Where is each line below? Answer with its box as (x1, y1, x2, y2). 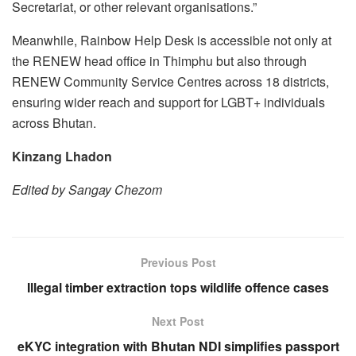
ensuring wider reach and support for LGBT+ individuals (12, 93, 325, 112)
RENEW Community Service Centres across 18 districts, (12, 72, 329, 91)
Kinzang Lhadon (12, 147, 112, 166)
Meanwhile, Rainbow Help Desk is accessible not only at (12, 31, 331, 50)
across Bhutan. (12, 114, 96, 133)
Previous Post (140, 254, 216, 271)
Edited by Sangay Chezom (12, 180, 162, 199)
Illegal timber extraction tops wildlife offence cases (27, 278, 329, 297)
